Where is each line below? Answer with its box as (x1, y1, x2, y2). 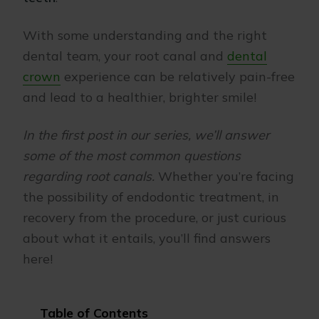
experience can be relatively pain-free (61, 68, 295, 85)
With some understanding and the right (23, 27, 267, 43)
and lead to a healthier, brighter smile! (23, 89, 256, 105)
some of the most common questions (23, 147, 241, 164)
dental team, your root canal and (23, 48, 227, 64)
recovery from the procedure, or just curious (23, 209, 286, 226)
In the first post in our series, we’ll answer (23, 127, 270, 143)
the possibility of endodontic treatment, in (23, 189, 279, 205)
